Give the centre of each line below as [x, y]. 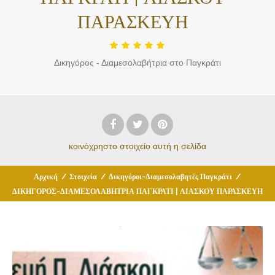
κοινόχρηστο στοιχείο [110, 146]
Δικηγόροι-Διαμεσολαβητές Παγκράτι [170, 176]
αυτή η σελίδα [180, 146]
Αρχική [45, 176]
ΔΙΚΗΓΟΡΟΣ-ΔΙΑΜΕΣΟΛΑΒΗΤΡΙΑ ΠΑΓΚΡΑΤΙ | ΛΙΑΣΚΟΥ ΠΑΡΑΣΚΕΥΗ [137, 191]
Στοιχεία [83, 176]
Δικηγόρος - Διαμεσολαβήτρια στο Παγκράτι [137, 62]
